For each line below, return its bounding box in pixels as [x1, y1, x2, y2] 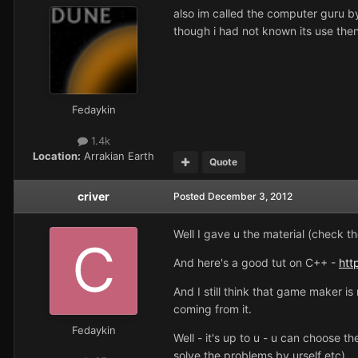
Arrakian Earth [81, 149, 154, 162]
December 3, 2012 [208, 189, 292, 202]
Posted [173, 189, 208, 202]
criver [78, 189, 109, 203]
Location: [33, 149, 81, 162]
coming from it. [173, 301, 252, 316]
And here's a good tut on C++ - [173, 255, 339, 269]
